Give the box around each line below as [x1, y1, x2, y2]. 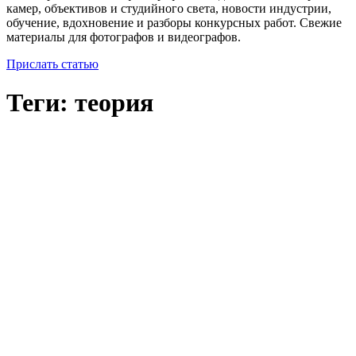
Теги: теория [6, 88, 153, 118]
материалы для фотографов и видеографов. [6, 29, 241, 44]
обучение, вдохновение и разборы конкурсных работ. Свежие [6, 15, 342, 29]
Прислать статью [6, 56, 99, 71]
